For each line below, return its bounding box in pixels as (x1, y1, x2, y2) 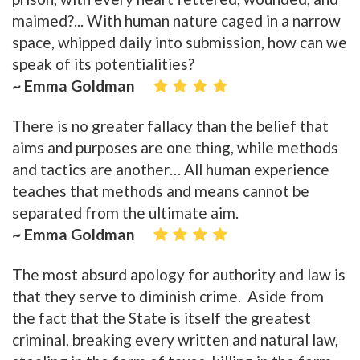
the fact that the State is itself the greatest (12, 309, 311, 328)
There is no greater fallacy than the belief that (12, 117, 329, 136)
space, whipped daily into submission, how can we (12, 33, 347, 52)
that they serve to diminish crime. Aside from (12, 287, 324, 306)
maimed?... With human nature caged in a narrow (12, 11, 341, 31)
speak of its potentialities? (12, 55, 194, 74)
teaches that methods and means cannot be (12, 182, 309, 201)
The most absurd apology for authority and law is (12, 265, 346, 284)
